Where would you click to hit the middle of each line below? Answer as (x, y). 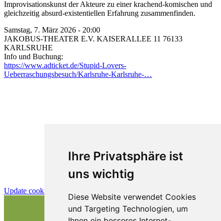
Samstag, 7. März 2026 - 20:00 (52, 30)
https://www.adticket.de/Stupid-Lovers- (65, 65)
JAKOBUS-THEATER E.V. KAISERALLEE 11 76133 (93, 38)
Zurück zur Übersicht (110, 132)
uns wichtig (101, 174)
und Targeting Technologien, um (128, 209)
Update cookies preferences (47, 190)
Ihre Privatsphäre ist (125, 156)
